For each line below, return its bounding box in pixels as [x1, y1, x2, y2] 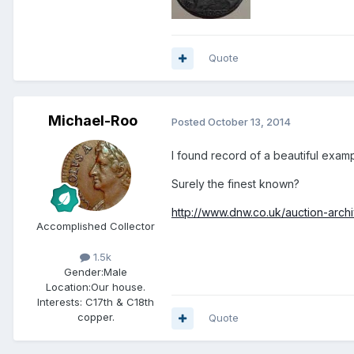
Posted [171, 115, 208, 128]
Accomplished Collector [36, 220, 155, 233]
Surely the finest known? [171, 177, 299, 191]
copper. [77, 311, 115, 324]
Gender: [64, 265, 104, 279]
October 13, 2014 [208, 115, 291, 128]
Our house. [91, 281, 145, 294]
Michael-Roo [47, 112, 137, 130]
